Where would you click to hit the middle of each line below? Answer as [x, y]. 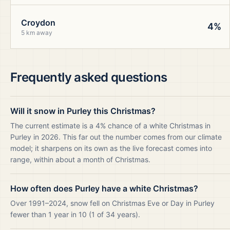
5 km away [37, 33]
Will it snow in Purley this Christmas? [83, 111]
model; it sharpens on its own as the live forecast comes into [111, 148]
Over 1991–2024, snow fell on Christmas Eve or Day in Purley [112, 203]
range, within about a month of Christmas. [80, 159]
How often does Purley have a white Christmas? [104, 188]
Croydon [38, 23]
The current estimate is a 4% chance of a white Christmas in [110, 126]
